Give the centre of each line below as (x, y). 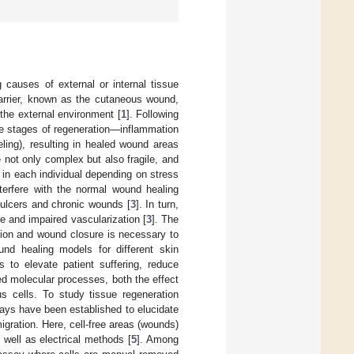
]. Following (153, 114)
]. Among (158, 339)
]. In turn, (157, 204)
